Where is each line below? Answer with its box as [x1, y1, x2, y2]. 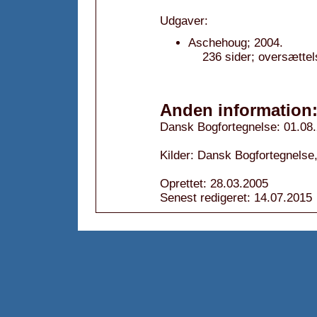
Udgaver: [160, 14, 208, 28]
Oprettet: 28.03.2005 [160, 177, 268, 190]
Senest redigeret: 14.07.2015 [160, 191, 312, 204]
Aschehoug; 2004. [188, 36, 283, 50]
